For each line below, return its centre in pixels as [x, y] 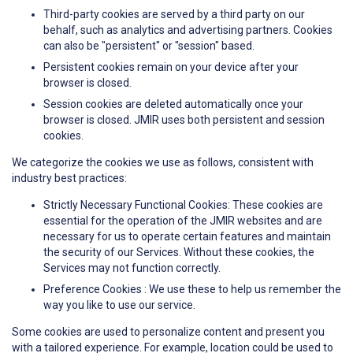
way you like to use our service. [119, 305]
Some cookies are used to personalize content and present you [168, 332]
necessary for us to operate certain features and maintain [187, 237]
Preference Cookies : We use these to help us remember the [192, 290]
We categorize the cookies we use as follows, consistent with [163, 163]
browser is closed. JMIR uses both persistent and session [184, 120]
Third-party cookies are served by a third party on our [174, 15]
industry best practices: [69, 178]
